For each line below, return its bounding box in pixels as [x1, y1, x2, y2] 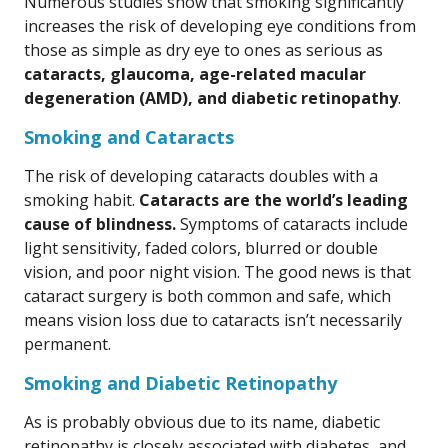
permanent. [24, 333, 111, 355]
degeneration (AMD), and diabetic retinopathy [24, 87, 398, 109]
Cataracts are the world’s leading [139, 189, 408, 211]
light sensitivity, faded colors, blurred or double [24, 237, 378, 259]
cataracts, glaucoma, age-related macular [24, 63, 366, 85]
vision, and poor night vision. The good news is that [24, 261, 411, 283]
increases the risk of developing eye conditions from [24, 15, 416, 37]
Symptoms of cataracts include [176, 213, 408, 235]
